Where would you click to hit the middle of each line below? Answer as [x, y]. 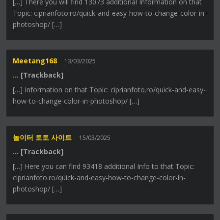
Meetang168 [35, 61]
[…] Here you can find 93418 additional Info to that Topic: [104, 166]
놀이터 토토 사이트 [42, 137]
